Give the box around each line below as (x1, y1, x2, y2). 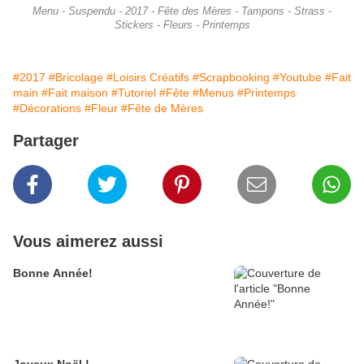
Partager (13, 132, 79, 150)
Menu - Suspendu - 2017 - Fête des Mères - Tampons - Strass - (32, 6, 331, 18)
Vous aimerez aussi (13, 232, 163, 251)
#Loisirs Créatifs (106, 71, 189, 84)
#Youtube (273, 71, 322, 84)
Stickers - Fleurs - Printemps (114, 19, 250, 32)
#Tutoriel (111, 86, 156, 100)
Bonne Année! (13, 266, 93, 280)
